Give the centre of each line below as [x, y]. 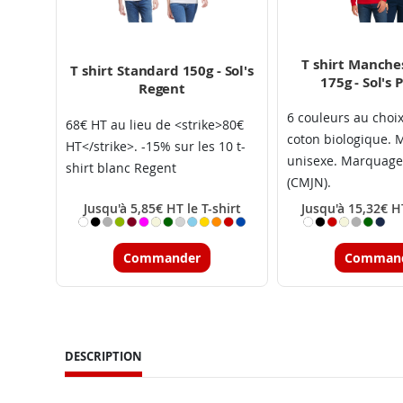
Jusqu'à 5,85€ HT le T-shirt [162, 208]
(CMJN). [309, 182]
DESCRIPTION [103, 357]
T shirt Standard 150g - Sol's [162, 71]
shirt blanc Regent [121, 167]
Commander [162, 257]
